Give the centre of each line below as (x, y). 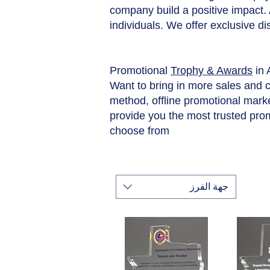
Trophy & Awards (212, 71)
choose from (140, 131)
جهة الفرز (209, 187)
